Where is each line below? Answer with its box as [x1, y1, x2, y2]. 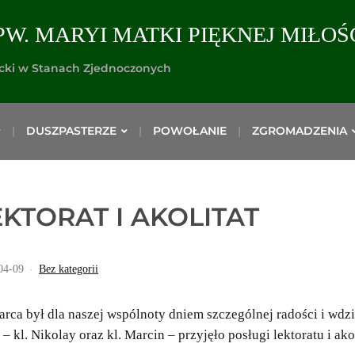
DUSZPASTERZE [26, 123, 116, 138]
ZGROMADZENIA [252, 123, 347, 138]
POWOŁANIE [153, 123, 227, 138]
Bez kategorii [39, 263, 98, 275]
